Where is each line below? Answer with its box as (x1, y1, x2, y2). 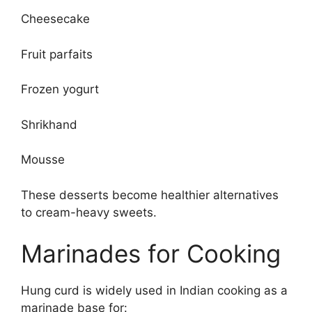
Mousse (21, 153, 65, 166)
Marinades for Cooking (21, 239, 281, 268)
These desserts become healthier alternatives (21, 187, 279, 202)
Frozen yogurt (21, 82, 99, 96)
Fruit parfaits (21, 47, 93, 61)
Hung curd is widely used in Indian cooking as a (21, 283, 288, 297)
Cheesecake (21, 12, 90, 26)
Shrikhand (21, 117, 77, 132)
